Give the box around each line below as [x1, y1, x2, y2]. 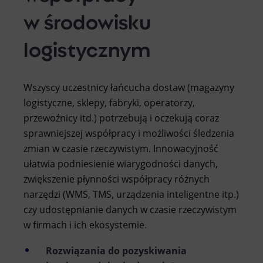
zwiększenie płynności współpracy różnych [23, 172, 210, 186]
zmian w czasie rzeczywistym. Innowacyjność [23, 141, 218, 155]
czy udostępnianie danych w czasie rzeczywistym [23, 203, 237, 216]
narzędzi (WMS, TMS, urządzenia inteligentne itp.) [23, 187, 239, 201]
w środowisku [23, 5, 151, 36]
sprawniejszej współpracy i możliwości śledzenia [23, 126, 234, 140]
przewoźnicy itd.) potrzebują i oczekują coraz [23, 111, 219, 124]
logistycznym [23, 32, 151, 63]
